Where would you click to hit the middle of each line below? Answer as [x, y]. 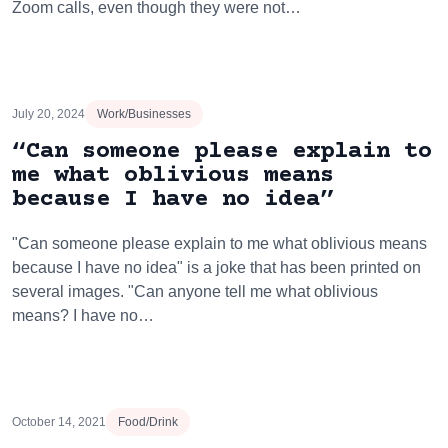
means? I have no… [83, 315]
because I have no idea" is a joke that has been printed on [216, 267]
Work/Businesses [144, 114]
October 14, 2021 [59, 422]
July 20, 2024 [48, 114]
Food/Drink [148, 422]
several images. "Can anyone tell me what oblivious [195, 291]
